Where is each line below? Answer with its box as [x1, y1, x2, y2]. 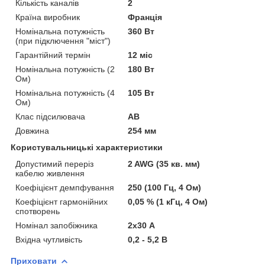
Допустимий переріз [15, 159, 93, 169]
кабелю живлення [15, 168, 85, 178]
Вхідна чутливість [15, 234, 82, 244]
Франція [128, 12, 163, 22]
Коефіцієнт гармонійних [15, 196, 108, 206]
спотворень [15, 206, 60, 216]
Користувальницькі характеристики [11, 142, 163, 152]
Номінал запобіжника [15, 220, 98, 230]
